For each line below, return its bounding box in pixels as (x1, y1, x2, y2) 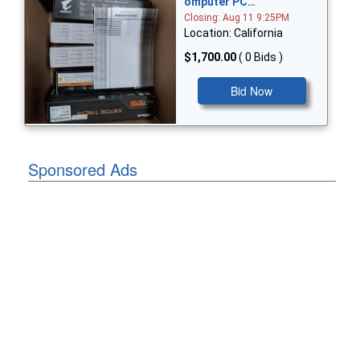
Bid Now (231, 83, 272, 100)
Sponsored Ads (28, 157, 137, 181)
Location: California (184, 27, 283, 40)
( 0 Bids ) (239, 51, 283, 64)
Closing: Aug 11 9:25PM (184, 12, 289, 24)
